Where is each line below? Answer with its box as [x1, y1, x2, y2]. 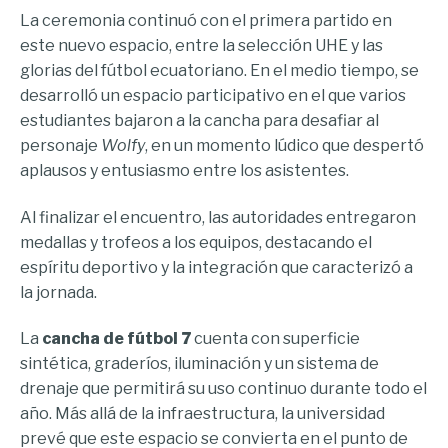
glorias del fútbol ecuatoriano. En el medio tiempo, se [20, 61, 419, 81]
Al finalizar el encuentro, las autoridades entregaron [20, 207, 416, 227]
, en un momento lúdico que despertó [145, 136, 424, 156]
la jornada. [20, 282, 100, 302]
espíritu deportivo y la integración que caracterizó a [20, 257, 413, 277]
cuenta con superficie [191, 329, 360, 349]
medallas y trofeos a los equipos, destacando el [20, 232, 372, 252]
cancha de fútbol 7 [42, 329, 191, 349]
